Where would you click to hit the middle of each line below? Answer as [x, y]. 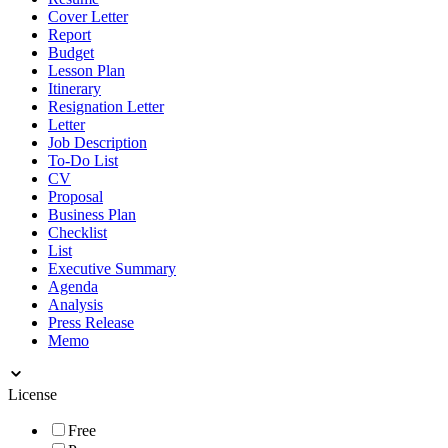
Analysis [75, 304]
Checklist [77, 232]
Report [69, 34]
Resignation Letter [106, 106]
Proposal [75, 196]
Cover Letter [88, 16]
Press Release [91, 322]
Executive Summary [112, 268]
